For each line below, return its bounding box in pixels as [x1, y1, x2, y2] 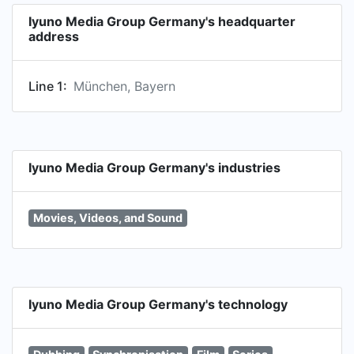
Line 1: [28, 78, 67, 94]
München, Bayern [73, 78, 175, 94]
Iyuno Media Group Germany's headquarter [28, 13, 296, 29]
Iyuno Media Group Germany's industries [28, 160, 281, 175]
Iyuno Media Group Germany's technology [28, 296, 288, 312]
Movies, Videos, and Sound [32, 211, 183, 224]
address [28, 28, 79, 44]
